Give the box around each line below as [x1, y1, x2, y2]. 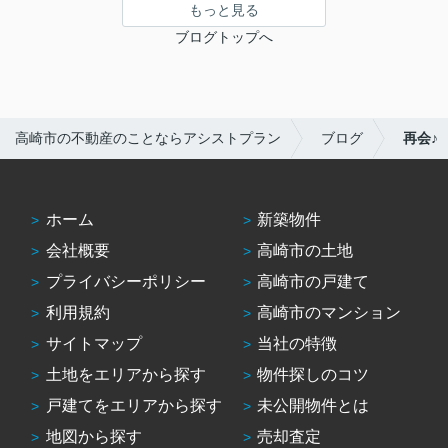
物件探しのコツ [257, 366, 370, 383]
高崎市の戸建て [257, 273, 370, 290]
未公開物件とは [257, 397, 370, 414]
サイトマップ [45, 335, 142, 352]
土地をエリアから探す [45, 366, 206, 383]
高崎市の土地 [257, 242, 354, 259]
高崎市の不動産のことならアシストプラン [15, 130, 281, 147]
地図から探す [45, 428, 142, 445]
